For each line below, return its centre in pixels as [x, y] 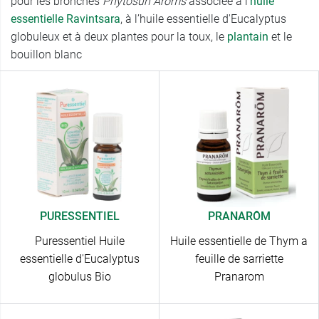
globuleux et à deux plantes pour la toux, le [119, 37]
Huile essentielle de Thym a [239, 241]
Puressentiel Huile [79, 241]
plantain [248, 37]
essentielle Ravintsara [66, 19]
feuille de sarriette [239, 259]
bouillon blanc [46, 55]
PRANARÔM [239, 216]
